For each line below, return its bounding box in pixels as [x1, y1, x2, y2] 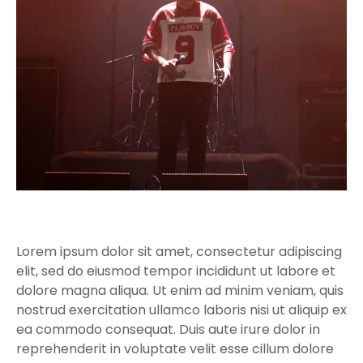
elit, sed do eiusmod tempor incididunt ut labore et [16, 262, 335, 280]
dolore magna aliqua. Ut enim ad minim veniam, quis [16, 281, 344, 300]
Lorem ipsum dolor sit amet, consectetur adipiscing [16, 242, 342, 261]
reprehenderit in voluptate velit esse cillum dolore [16, 340, 334, 358]
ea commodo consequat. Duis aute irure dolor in [16, 320, 320, 339]
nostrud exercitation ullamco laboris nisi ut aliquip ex [16, 301, 347, 319]
